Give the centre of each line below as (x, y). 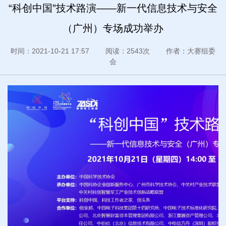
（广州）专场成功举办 (113, 28)
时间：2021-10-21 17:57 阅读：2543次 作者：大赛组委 (113, 51)
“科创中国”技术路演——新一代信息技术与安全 (113, 8)
